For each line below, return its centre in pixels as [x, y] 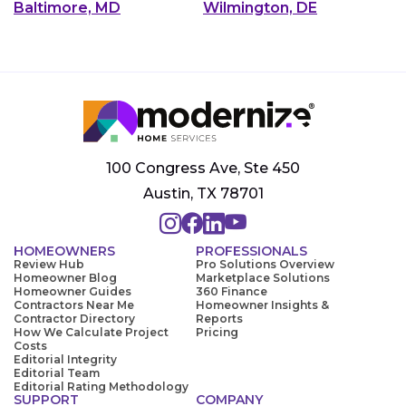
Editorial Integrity [65, 360]
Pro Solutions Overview [265, 265]
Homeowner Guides [72, 292]
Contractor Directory [74, 319]
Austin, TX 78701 [203, 194]
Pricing [217, 333]
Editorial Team [57, 373]
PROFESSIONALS [251, 251]
